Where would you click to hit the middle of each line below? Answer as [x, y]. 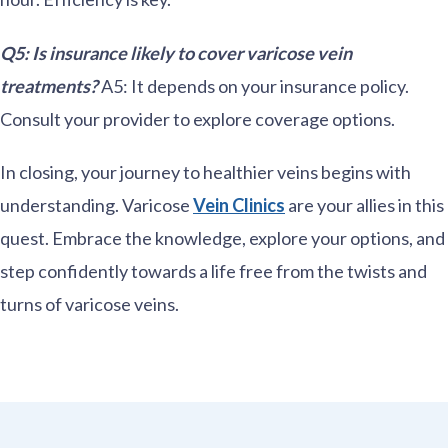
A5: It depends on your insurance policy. [253, 85]
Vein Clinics [239, 205]
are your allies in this [364, 205]
